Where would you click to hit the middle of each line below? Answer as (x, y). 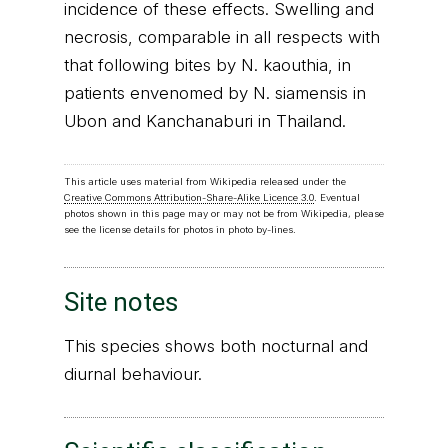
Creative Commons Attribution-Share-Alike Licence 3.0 (189, 198)
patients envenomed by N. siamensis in (215, 93)
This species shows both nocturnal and (216, 346)
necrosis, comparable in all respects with (222, 37)
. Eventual (337, 198)
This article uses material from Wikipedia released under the (205, 182)
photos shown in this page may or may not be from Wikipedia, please (224, 214)
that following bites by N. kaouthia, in (207, 65)
